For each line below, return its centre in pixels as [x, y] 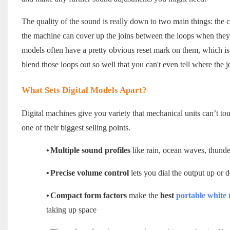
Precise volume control [89, 173]
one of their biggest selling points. [76, 128]
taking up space [71, 210]
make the [143, 196]
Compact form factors [88, 196]
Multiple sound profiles [90, 150]
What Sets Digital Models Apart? [84, 90]
